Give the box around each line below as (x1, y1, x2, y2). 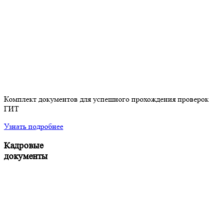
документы (4, 151, 48, 162)
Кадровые (4, 140, 43, 151)
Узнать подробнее (4, 121, 63, 131)
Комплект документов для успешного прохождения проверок (4, 94, 209, 104)
